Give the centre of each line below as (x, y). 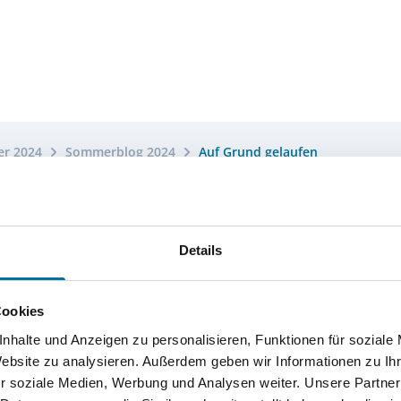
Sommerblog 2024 (120, 152)
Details (200, 250)
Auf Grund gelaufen (258, 152)
